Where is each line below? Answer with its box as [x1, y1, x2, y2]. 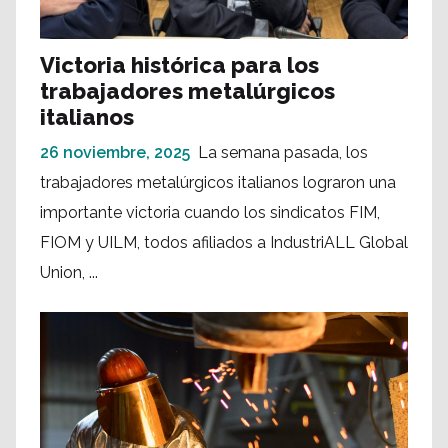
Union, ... [40, 262, 98, 282]
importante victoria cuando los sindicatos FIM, [40, 202, 380, 222]
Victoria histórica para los [40, 51, 319, 78]
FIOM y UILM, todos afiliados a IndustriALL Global [40, 232, 408, 252]
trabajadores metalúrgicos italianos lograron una [40, 172, 396, 192]
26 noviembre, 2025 [40, 142, 190, 162]
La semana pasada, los [198, 142, 368, 162]
